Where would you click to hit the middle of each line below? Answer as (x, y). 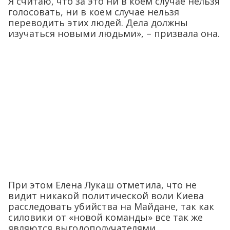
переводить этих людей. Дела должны (98, 22)
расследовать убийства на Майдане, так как (111, 206)
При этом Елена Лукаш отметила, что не (102, 185)
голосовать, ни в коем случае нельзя (94, 12)
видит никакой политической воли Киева (106, 195)
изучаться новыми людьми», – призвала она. (114, 33)
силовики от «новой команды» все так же (106, 217)
